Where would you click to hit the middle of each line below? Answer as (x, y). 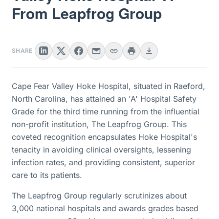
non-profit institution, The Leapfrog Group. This (99, 124)
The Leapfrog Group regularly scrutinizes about (99, 196)
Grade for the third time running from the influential (106, 111)
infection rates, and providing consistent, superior (103, 162)
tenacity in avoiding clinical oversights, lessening (101, 150)
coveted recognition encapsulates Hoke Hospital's (104, 137)
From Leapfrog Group (87, 13)
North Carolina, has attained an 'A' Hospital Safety (104, 99)
